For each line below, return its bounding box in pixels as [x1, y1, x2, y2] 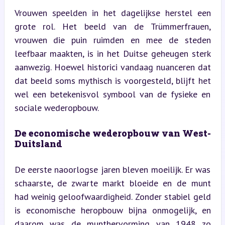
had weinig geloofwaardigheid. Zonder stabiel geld [14, 190, 211, 202]
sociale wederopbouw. [14, 101, 99, 114]
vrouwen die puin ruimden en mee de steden [14, 34, 211, 46]
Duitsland [14, 137, 62, 150]
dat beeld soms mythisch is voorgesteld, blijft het [14, 74, 211, 86]
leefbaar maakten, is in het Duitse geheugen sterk [14, 47, 211, 59]
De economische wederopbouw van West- [14, 127, 211, 139]
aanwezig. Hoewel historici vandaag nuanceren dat [14, 61, 211, 73]
